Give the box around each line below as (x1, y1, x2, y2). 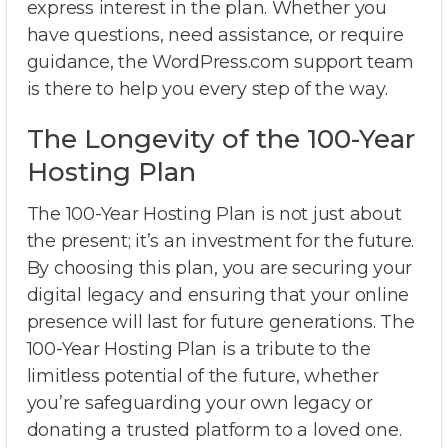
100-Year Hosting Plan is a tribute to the (26, 337, 371, 360)
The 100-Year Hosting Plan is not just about (26, 202, 402, 225)
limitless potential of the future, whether (26, 364, 379, 387)
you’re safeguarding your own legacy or (26, 391, 373, 414)
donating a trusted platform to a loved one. (26, 418, 402, 441)
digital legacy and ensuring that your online (26, 283, 409, 306)
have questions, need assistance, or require (26, 23, 404, 46)
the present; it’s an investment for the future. (26, 229, 415, 252)
